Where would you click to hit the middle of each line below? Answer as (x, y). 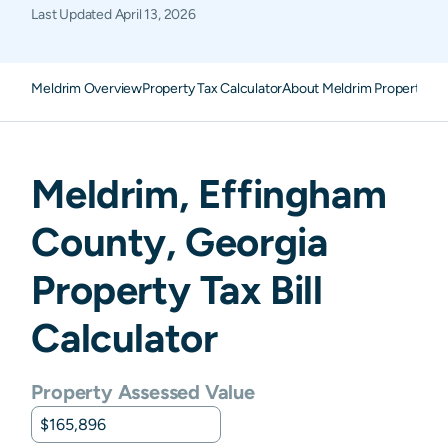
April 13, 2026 (155, 14)
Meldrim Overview (86, 88)
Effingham (292, 193)
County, (108, 241)
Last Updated (73, 14)
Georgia (256, 241)
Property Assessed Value (143, 391)
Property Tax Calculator (212, 88)
